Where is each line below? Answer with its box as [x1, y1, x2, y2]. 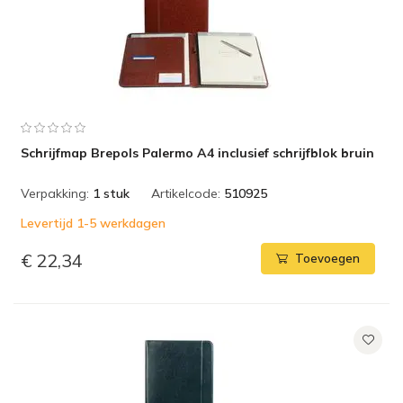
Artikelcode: [151, 185, 220, 201]
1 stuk [93, 185, 130, 201]
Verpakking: [21, 185, 89, 201]
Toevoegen [295, 251, 360, 266]
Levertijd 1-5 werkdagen [21, 215, 166, 231]
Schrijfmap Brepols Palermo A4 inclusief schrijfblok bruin [21, 145, 374, 161]
